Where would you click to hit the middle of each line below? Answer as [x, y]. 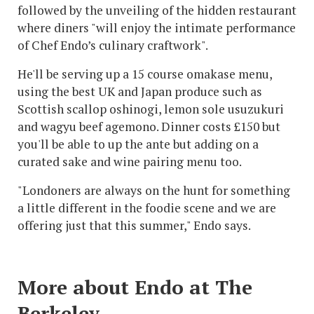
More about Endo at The [135, 287]
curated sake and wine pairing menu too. [130, 162]
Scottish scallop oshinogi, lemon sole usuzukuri [151, 109]
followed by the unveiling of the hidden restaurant [157, 11]
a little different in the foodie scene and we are [147, 208]
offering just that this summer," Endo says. [134, 226]
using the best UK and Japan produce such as [140, 92]
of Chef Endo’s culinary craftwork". [113, 46]
